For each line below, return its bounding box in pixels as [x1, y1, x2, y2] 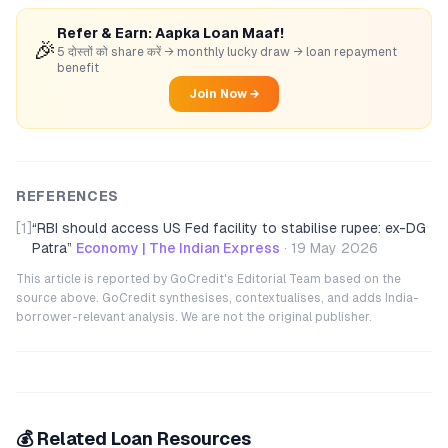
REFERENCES [16, 188, 119, 204]
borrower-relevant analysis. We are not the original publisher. [16, 310, 372, 324]
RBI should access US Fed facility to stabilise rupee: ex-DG [37, 220, 426, 236]
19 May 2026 [291, 240, 378, 256]
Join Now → [189, 87, 259, 101]
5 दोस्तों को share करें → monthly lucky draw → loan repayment [57, 45, 397, 59]
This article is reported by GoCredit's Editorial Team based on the [16, 272, 401, 286]
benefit [57, 61, 99, 75]
